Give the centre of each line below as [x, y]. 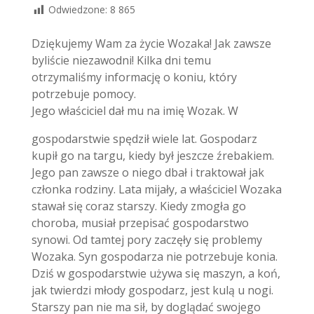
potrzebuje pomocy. [83, 94]
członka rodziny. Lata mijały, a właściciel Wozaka [156, 189]
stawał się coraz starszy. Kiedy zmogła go [138, 206]
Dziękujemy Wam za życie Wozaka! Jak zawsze [151, 43]
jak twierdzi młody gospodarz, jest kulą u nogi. [152, 290]
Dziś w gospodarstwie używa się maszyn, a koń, [156, 273]
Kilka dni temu [173, 60]
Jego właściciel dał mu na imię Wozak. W [135, 110]
